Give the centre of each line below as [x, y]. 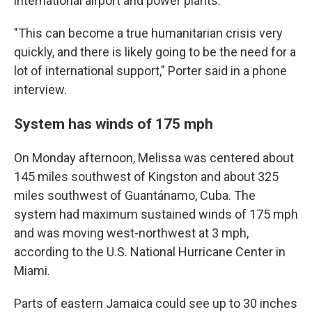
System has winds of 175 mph [114, 124]
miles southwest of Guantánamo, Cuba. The [135, 195]
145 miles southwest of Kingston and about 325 [146, 177]
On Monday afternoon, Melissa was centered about [154, 158]
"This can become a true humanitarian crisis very [148, 33]
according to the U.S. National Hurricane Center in [150, 252]
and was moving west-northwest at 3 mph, [131, 233]
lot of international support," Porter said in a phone [150, 71]
